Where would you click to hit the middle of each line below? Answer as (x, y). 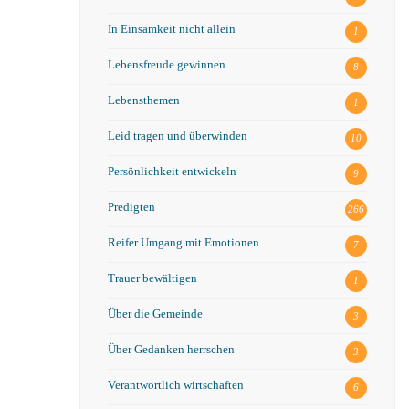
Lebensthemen (143, 100)
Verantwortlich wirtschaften (175, 385)
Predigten (131, 207)
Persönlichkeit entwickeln (172, 172)
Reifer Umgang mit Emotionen (183, 243)
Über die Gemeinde (155, 314)
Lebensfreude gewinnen (166, 65)
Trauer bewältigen (152, 278)
